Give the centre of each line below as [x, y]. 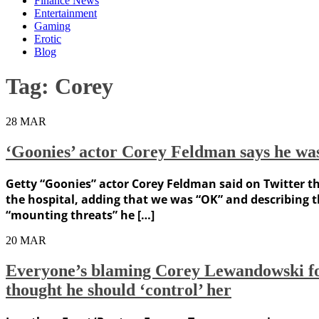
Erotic [48, 39]
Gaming [52, 26]
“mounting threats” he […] [80, 215]
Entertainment [66, 13]
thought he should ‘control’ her [119, 289]
